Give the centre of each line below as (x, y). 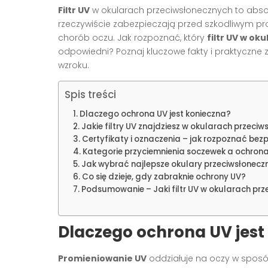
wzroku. (74, 65)
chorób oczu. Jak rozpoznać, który (133, 37)
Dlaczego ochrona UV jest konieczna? (155, 114)
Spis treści (90, 95)
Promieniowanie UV (102, 258)
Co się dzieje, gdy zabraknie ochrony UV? (164, 176)
